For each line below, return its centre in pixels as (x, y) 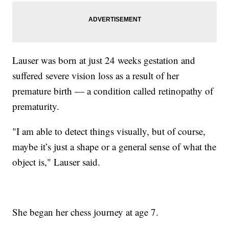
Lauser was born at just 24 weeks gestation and (104, 60)
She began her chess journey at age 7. (86, 212)
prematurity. (36, 106)
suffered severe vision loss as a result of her (96, 75)
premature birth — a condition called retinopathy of (113, 90)
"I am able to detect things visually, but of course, (109, 131)
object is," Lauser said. (56, 162)
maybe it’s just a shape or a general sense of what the (114, 146)
